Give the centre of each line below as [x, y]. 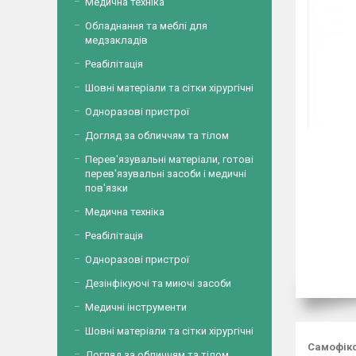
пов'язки [106, 188]
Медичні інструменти [136, 307]
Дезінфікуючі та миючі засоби [158, 283]
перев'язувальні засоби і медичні [166, 174]
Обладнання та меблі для [146, 26]
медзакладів [116, 40]
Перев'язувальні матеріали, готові [169, 159]
